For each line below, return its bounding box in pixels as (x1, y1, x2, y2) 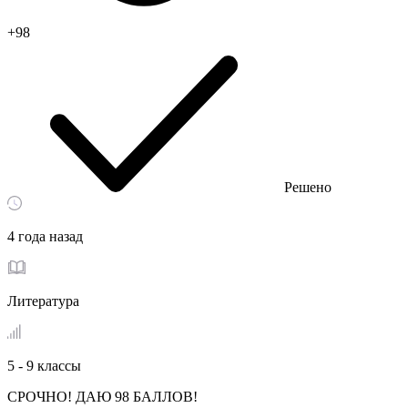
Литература (7, 293, 79, 309)
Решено (284, 179, 331, 195)
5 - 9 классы (7, 358, 81, 373)
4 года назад (7, 229, 83, 244)
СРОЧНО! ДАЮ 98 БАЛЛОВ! (7, 389, 198, 404)
